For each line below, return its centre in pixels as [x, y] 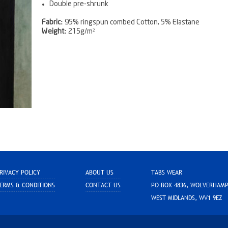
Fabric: [52, 22]
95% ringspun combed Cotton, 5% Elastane [131, 22]
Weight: [54, 31]
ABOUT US [99, 173]
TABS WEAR [166, 173]
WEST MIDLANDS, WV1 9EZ [187, 198]
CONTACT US [103, 186]
